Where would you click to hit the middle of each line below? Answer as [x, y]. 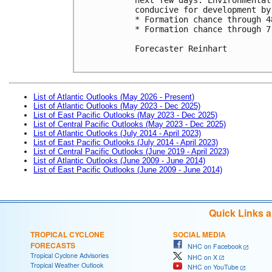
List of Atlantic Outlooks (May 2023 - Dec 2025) [117, 106]
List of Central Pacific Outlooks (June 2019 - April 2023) [131, 151]
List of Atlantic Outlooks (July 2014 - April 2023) [117, 133]
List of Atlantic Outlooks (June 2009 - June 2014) [119, 160]
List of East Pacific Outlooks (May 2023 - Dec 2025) [125, 115]
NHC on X [200, 257]
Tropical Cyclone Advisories [70, 255]
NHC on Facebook [212, 246]
